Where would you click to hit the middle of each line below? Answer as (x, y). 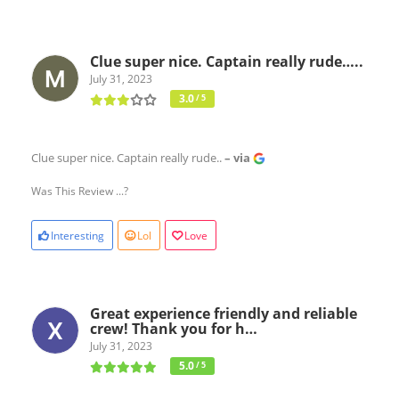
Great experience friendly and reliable (224, 313)
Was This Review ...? (80, 191)
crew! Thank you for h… (174, 328)
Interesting (77, 235)
